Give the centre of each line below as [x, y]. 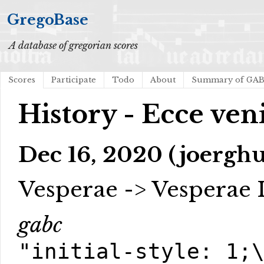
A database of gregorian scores [73, 45]
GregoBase [48, 20]
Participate [74, 80]
